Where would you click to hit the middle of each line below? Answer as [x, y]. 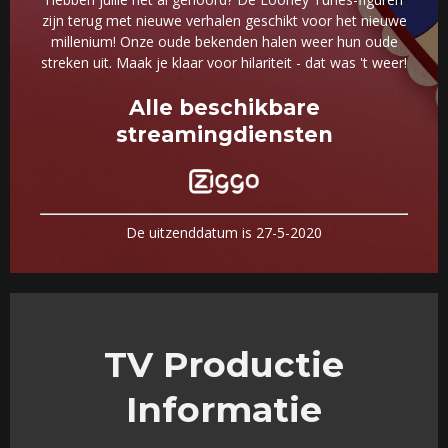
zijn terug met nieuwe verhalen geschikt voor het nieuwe [224, 21]
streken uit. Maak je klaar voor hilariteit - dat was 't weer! [224, 63]
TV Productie [224, 364]
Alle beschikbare [224, 108]
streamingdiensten [224, 135]
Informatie [224, 409]
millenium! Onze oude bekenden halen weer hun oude [224, 42]
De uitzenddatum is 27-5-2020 [224, 232]
